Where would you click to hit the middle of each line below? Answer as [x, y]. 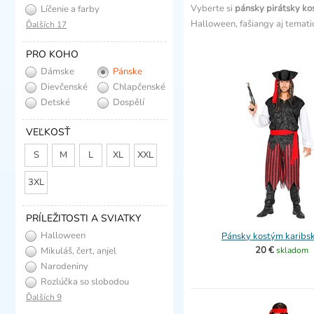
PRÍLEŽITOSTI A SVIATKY [83, 218]
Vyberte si [213, 8]
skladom [292, 250]
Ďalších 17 [46, 25]
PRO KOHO [52, 54]
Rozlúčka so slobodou [84, 282]
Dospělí [127, 102]
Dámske [56, 71]
